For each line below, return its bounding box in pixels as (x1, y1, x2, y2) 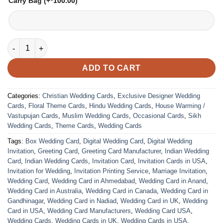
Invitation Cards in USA (138, 157, 206, 165)
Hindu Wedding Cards (89, 102, 151, 110)
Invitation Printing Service (74, 167, 148, 175)
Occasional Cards (133, 112, 184, 120)
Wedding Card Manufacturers (47, 207, 131, 215)
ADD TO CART (82, 64, 141, 73)
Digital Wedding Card (83, 137, 143, 145)
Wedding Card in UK (120, 197, 179, 205)
